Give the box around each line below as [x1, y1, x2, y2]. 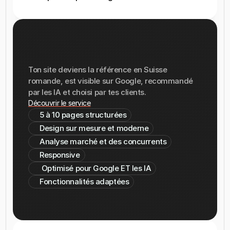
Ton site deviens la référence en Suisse [28, 65, 167, 74]
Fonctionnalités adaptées [40, 177, 129, 186]
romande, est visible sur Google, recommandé [28, 76, 193, 86]
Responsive [40, 150, 80, 160]
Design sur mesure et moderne [40, 123, 149, 133]
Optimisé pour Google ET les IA [40, 163, 151, 173]
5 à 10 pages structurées [40, 110, 127, 120]
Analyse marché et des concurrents [40, 137, 167, 146]
